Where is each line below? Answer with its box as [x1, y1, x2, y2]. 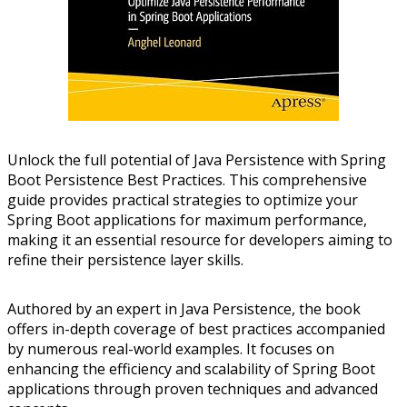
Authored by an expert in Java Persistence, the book [7, 298, 361, 319]
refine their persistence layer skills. [7, 249, 243, 270]
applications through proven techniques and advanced [7, 378, 378, 399]
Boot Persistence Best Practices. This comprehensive [7, 169, 367, 190]
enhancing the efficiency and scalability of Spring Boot [7, 358, 375, 379]
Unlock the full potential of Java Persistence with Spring [7, 149, 386, 170]
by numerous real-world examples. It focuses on [7, 338, 334, 359]
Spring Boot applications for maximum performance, [7, 209, 367, 230]
